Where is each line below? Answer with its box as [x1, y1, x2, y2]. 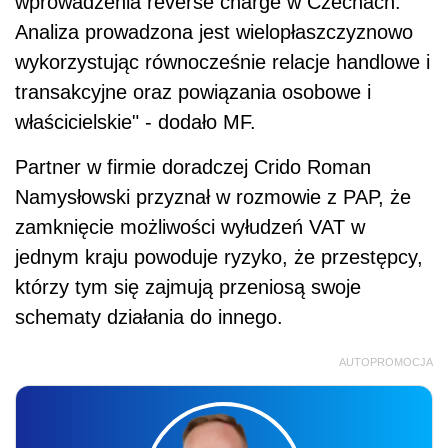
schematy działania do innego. [15, 305, 283, 328]
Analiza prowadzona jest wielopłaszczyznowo [15, 20, 413, 43]
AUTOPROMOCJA [339, 355, 433, 368]
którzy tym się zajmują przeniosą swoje [15, 275, 361, 298]
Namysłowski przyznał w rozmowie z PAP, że [15, 185, 411, 208]
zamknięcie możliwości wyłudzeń [15, 215, 309, 238]
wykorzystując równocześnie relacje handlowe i [15, 50, 430, 73]
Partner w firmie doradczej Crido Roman [15, 155, 371, 178]
